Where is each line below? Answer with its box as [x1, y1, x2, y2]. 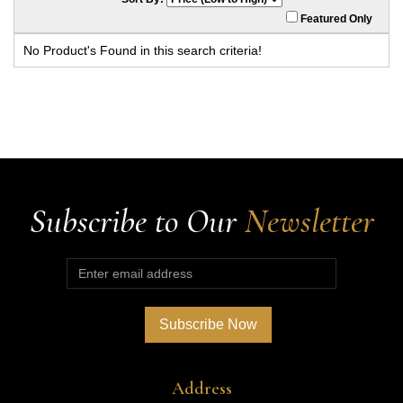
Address [171, 377, 232, 399]
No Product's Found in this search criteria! [23, 42, 262, 58]
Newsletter [244, 200, 374, 242]
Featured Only [298, 12, 373, 25]
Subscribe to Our [29, 200, 245, 242]
